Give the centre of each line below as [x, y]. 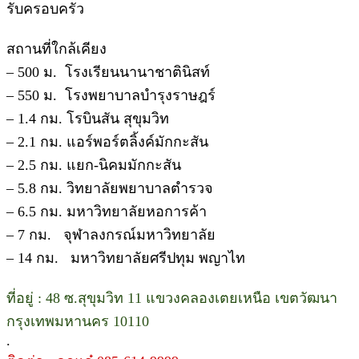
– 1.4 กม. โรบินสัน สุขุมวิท [88, 118]
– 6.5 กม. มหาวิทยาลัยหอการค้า [109, 211]
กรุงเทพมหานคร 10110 [78, 321]
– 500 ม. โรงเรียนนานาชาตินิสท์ [108, 72]
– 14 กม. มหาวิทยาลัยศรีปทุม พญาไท [126, 258]
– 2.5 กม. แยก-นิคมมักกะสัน [94, 165]
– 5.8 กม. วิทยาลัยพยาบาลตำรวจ [110, 188]
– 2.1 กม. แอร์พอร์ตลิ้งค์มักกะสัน [107, 141]
